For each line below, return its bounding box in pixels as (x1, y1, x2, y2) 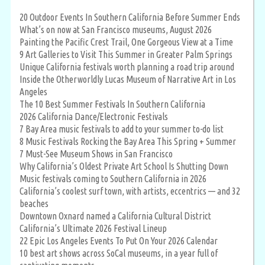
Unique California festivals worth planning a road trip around (20, 61, 234, 72)
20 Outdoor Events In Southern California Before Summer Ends (20, 11, 240, 22)
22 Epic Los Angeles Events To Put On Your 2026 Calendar (20, 235, 218, 246)
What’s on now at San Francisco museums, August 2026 (20, 24, 212, 35)
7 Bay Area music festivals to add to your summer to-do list (20, 123, 224, 134)
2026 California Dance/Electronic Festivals (20, 111, 168, 122)
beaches (20, 198, 49, 209)
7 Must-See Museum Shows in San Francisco (20, 148, 173, 159)
